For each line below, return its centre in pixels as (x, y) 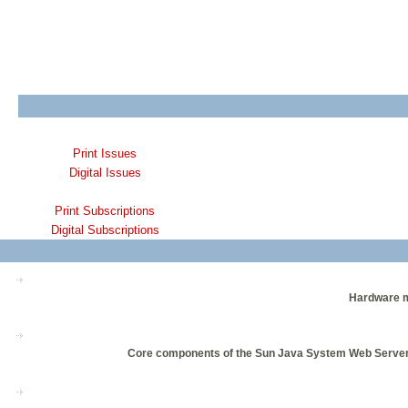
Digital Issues (105, 173)
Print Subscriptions (105, 211)
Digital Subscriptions (105, 230)
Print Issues (105, 154)
